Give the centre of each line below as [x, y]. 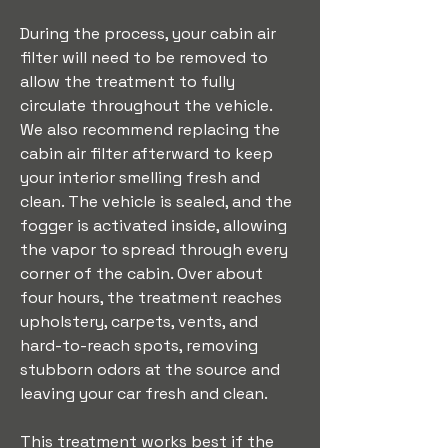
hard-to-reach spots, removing [141, 345]
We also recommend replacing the [152, 129]
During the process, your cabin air [150, 33]
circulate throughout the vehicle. [148, 105]
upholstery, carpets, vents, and [141, 321]
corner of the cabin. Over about [143, 273]
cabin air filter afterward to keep [148, 153]
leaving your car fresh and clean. [144, 393]
